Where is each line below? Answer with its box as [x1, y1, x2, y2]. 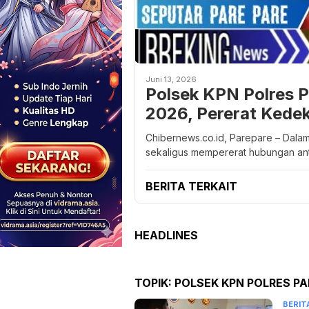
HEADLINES [134, 228, 198, 243]
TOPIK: [134, 276, 175, 290]
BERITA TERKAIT [146, 179, 237, 194]
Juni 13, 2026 [146, 74, 197, 85]
